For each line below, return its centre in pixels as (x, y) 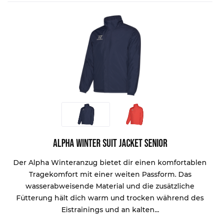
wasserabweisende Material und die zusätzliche (110, 186)
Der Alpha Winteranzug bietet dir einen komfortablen (110, 162)
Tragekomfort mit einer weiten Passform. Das (110, 174)
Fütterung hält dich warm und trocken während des (110, 198)
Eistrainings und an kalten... (110, 209)
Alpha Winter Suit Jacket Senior (110, 144)
